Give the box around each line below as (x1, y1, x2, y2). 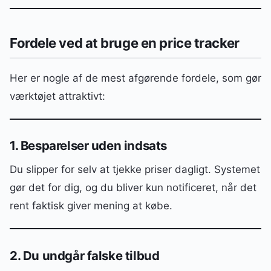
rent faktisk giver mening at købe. (10, 200, 172, 212)
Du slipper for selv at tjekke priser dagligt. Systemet (10, 163, 260, 176)
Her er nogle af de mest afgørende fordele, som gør (10, 71, 261, 84)
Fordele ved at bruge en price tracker (10, 34, 240, 51)
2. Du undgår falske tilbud (10, 247, 160, 263)
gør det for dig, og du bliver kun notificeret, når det (10, 181, 256, 194)
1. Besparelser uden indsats (10, 138, 167, 154)
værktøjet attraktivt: (10, 90, 105, 102)
